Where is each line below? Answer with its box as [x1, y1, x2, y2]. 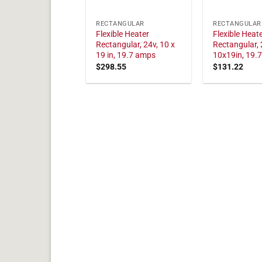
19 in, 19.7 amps [96, 50, 156, 61]
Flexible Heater [96, 29, 150, 40]
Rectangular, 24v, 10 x [96, 40, 175, 50]
